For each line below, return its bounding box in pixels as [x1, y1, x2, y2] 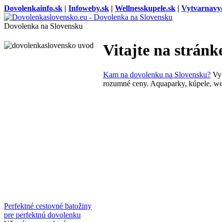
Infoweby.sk [68, 4, 109, 12]
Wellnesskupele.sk [115, 4, 175, 12]
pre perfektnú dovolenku [4, 211, 81, 220]
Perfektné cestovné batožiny [4, 202, 92, 211]
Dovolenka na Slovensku [4, 22, 83, 30]
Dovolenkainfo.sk [4, 4, 62, 12]
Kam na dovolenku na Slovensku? [103, 70, 211, 79]
